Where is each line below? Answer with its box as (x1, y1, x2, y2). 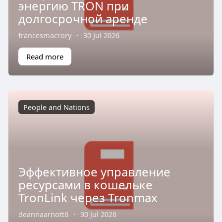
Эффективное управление (18, 164, 170, 180)
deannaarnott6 (18, 209, 68, 220)
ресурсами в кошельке (18, 176, 153, 193)
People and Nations (23, 102, 90, 112)
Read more (26, 51, 63, 61)
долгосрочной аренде (18, 10, 148, 27)
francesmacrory (18, 30, 71, 40)
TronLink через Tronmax (18, 189, 158, 206)
